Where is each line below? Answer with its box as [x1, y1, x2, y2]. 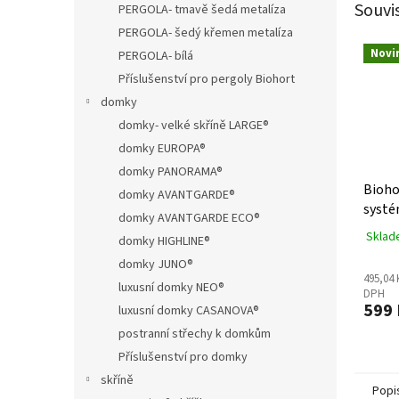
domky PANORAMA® [118, 162, 223, 181]
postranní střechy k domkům [118, 324, 271, 343]
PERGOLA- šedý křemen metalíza [118, 23, 293, 42]
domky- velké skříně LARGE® [118, 116, 269, 134]
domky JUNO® [118, 255, 193, 273]
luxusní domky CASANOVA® [118, 301, 259, 320]
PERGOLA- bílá [118, 46, 193, 65]
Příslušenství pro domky [118, 347, 248, 366]
